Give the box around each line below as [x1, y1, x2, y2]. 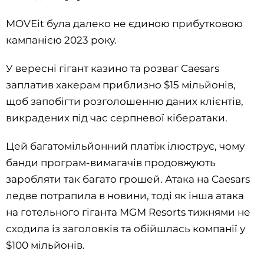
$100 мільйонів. [6, 239, 85, 252]
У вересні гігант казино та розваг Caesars [6, 62, 219, 75]
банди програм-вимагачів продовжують [6, 157, 216, 169]
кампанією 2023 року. [6, 34, 117, 47]
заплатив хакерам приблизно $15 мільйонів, [6, 79, 236, 91]
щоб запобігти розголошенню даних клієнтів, [6, 95, 243, 108]
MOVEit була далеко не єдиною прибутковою [6, 18, 243, 30]
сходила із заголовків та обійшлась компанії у [6, 223, 245, 235]
